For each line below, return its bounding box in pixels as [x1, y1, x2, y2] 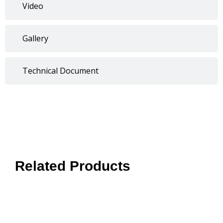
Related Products [15, 158, 130, 174]
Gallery [22, 33, 48, 44]
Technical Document [22, 65, 99, 77]
